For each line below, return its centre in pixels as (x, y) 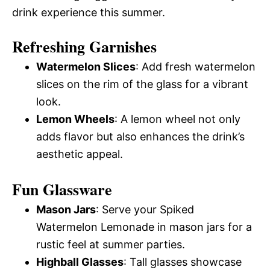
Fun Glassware (62, 189)
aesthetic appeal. (80, 154)
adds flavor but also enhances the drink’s (140, 136)
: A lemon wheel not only (177, 119)
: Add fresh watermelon (196, 66)
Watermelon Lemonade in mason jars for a (144, 227)
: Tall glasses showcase (183, 262)
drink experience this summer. (89, 12)
